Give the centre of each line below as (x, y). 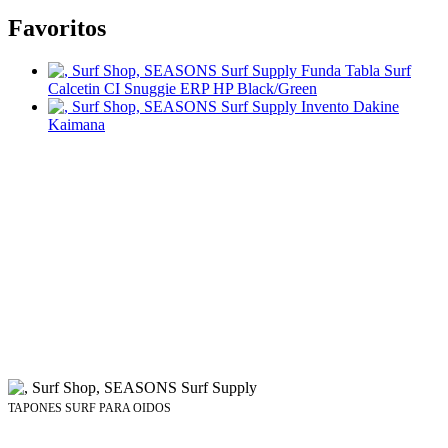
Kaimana (76, 125)
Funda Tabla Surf (356, 71)
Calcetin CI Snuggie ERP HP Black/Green (182, 89)
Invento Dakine (350, 107)
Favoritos (57, 28)
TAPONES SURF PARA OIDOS (89, 408)
